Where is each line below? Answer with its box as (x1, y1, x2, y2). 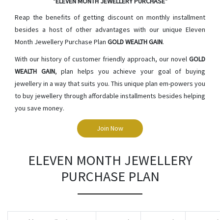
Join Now (97, 124, 123, 133)
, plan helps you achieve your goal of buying (55, 67, 206, 76)
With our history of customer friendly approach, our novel (15, 55, 189, 63)
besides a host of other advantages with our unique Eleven (15, 25, 205, 34)
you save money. (15, 104, 64, 112)
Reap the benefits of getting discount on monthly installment (15, 13, 205, 22)
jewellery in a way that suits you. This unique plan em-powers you (15, 79, 205, 88)
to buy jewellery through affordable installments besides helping (15, 91, 205, 100)
